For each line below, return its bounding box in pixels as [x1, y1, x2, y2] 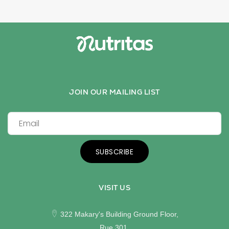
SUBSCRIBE [95, 146, 134, 157]
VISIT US [99, 182, 130, 192]
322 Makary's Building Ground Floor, [58, 210, 178, 218]
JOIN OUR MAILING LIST [69, 87, 160, 97]
